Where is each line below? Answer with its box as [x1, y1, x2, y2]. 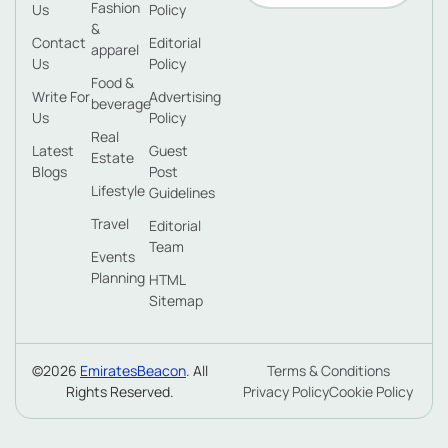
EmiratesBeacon [80, 360, 186, 380]
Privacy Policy [243, 381, 329, 401]
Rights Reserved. [66, 381, 174, 401]
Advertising [149, 86, 222, 106]
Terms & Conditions [266, 360, 390, 380]
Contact [32, 32, 86, 52]
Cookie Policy [329, 381, 413, 401]
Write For [32, 86, 90, 106]
